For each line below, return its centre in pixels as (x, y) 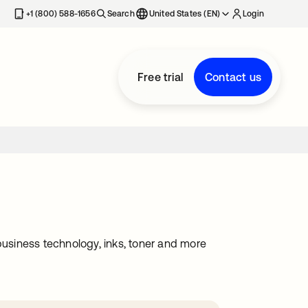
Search (121, 14)
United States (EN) (185, 14)
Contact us (233, 77)
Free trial (160, 77)
